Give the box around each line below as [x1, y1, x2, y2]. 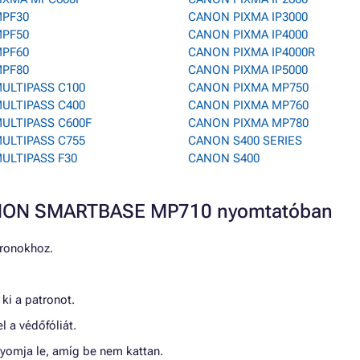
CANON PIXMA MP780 [188, 116, 309, 130]
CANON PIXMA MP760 [188, 98, 309, 112]
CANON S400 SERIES [188, 133, 302, 148]
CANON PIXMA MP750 [188, 80, 309, 95]
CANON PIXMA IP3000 [188, 10, 308, 24]
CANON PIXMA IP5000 [188, 63, 308, 77]
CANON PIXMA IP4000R [188, 45, 315, 59]
